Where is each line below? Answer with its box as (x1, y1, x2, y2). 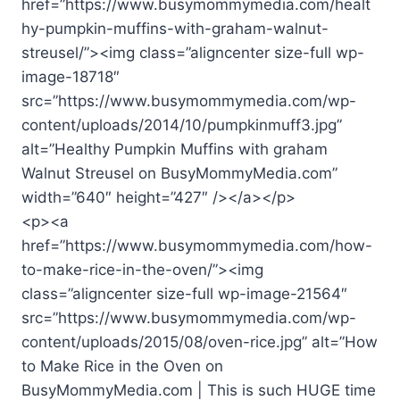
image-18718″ (21, 68, 120, 87)
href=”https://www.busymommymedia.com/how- (21, 237, 372, 255)
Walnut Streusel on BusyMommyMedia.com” (21, 164, 337, 183)
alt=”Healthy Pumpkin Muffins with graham (21, 140, 328, 159)
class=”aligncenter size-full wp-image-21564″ (21, 285, 347, 304)
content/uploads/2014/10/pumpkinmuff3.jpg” (21, 116, 342, 135)
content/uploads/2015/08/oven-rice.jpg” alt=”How (21, 333, 378, 352)
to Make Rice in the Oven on (21, 357, 223, 376)
